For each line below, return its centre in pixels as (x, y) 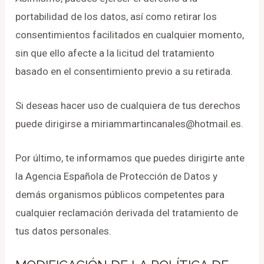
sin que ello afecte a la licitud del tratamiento (115, 53)
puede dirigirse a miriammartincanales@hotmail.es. (131, 124)
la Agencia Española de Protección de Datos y (117, 176)
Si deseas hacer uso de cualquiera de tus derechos (128, 106)
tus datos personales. (64, 231)
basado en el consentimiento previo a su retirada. (124, 71)
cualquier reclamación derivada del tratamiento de (127, 213)
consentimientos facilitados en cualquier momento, (130, 34)
